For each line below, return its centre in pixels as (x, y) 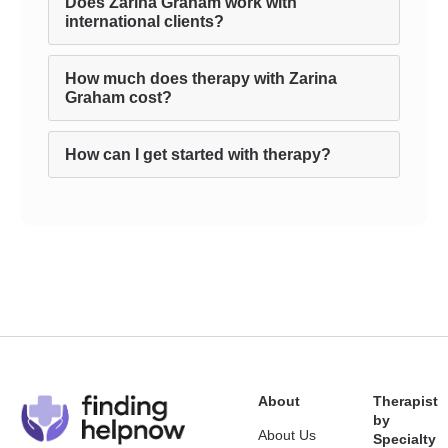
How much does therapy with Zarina (201, 78)
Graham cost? (118, 97)
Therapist (405, 401)
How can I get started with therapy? (198, 154)
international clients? (144, 21)
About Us (287, 435)
